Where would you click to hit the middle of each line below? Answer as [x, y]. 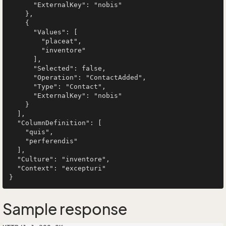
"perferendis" [17, 141]
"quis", [17, 132]
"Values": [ [21, 32]
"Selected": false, [21, 68]
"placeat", [25, 41]
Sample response [65, 209]
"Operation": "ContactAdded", [21, 77]
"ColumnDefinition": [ [13, 123]
